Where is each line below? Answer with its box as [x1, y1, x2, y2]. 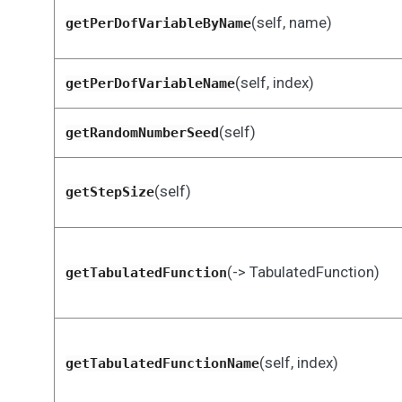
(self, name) [250, 13, 332, 31]
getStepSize [65, 184, 154, 200]
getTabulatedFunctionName [65, 355, 259, 371]
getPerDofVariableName [65, 75, 235, 92]
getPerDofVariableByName [65, 15, 251, 31]
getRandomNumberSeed [65, 125, 219, 141]
